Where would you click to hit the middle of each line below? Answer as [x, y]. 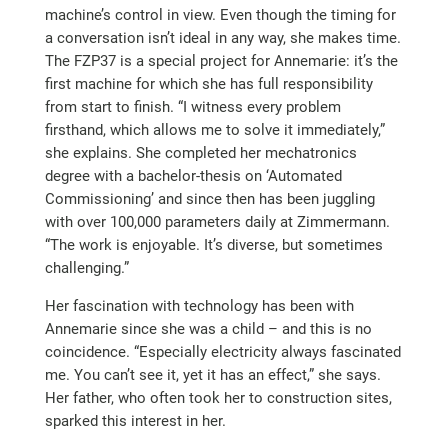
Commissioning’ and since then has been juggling [209, 198]
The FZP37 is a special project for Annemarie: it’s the [221, 60]
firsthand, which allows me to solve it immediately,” [214, 129]
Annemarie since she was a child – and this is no [208, 328]
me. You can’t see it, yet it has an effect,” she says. [212, 374]
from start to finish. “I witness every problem [192, 106]
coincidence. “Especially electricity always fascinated [222, 351]
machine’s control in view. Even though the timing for [220, 14]
